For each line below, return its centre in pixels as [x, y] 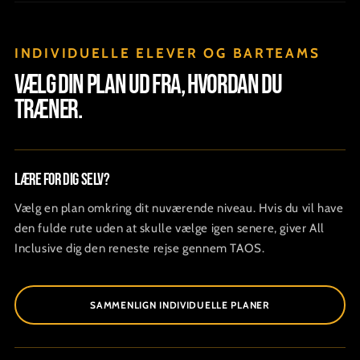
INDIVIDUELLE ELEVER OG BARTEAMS [168, 53]
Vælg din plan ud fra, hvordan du [148, 84]
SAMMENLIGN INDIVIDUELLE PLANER [180, 305]
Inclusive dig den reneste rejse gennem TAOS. [140, 248]
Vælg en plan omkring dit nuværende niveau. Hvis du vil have [179, 208]
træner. [48, 109]
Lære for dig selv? [62, 179]
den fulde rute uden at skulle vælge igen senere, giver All [170, 228]
